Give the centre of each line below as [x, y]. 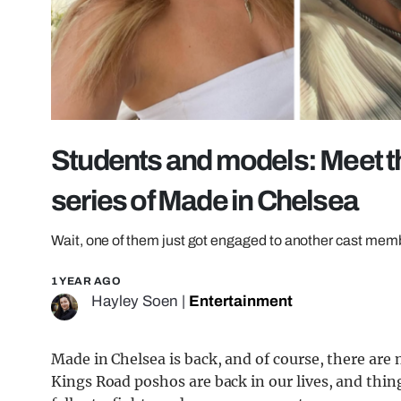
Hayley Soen [135, 302]
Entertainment [241, 302]
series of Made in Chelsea [205, 201]
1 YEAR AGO [86, 282]
